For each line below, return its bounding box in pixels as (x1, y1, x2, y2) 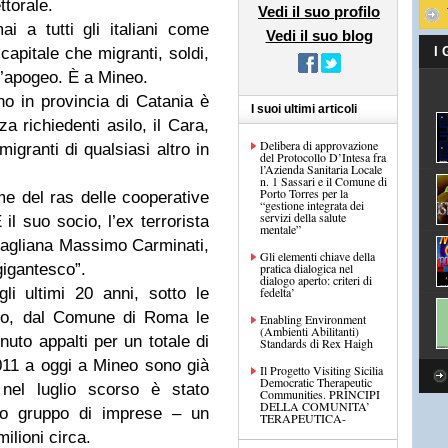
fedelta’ (260, 284, 295, 300)
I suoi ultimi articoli (251, 102, 357, 116)
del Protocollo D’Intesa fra (260, 149, 386, 165)
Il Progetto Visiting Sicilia (260, 362, 383, 378)
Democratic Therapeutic (260, 374, 372, 390)
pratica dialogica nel (260, 260, 353, 276)
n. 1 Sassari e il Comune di (260, 173, 387, 189)
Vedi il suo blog (265, 27, 373, 44)
